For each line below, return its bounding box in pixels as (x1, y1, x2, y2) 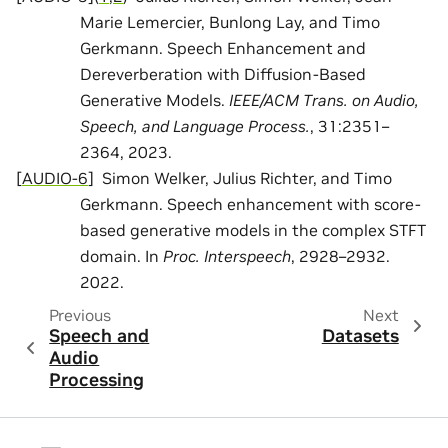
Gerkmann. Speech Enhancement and (80, 37, 366, 58)
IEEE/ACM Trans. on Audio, (229, 89, 419, 110)
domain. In (80, 245, 163, 266)
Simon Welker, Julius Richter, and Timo (102, 167, 392, 188)
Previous (48, 304, 111, 325)
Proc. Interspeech (163, 245, 291, 266)
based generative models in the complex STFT (80, 219, 426, 240)
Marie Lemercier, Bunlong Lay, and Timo (80, 11, 380, 32)
